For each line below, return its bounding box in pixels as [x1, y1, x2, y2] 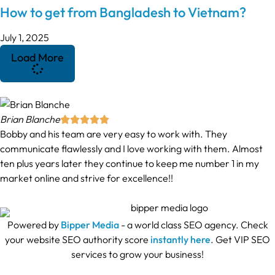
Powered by [7, 219, 61, 231]
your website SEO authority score [5, 233, 150, 246]
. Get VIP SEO [211, 233, 270, 246]
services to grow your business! [71, 248, 204, 261]
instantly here [150, 233, 211, 246]
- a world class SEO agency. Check [118, 219, 268, 231]
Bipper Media [60, 219, 119, 231]
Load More [11, 50, 64, 65]
